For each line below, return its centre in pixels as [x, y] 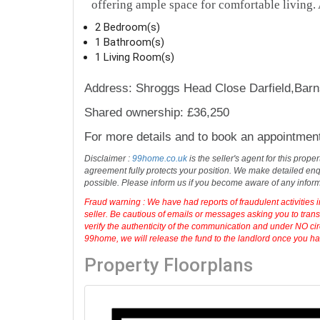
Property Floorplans [169, 265]
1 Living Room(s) [135, 57]
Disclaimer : [108, 158]
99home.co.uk [160, 158]
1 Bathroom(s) [130, 42]
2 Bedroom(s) [127, 27]
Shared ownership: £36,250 [157, 112]
